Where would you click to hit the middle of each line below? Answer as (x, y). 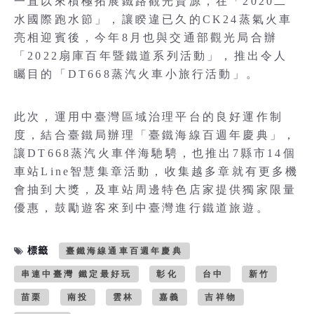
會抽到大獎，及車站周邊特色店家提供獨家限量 (156, 189)
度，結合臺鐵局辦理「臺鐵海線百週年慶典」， (156, 135)
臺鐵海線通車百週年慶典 (124, 251)
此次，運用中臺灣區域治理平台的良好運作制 (149, 116)
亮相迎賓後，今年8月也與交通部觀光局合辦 (146, 37)
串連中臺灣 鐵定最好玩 (77, 274)
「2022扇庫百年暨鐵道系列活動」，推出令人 (151, 55)
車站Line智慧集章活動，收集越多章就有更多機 (157, 171)
